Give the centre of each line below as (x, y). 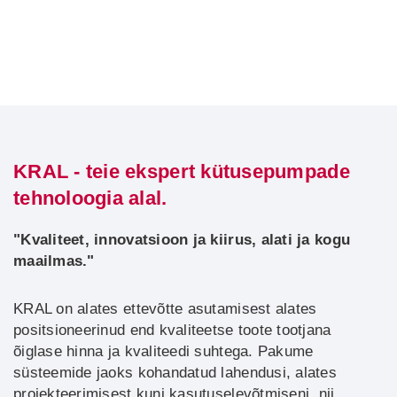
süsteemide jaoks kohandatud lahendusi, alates (175, 373)
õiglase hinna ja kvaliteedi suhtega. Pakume (163, 351)
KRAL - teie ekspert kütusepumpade (182, 171)
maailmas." (54, 261)
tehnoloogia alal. (90, 198)
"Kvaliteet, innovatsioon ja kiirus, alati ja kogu (182, 240)
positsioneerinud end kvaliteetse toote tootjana (172, 330)
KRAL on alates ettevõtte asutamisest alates (165, 309)
